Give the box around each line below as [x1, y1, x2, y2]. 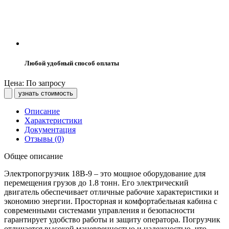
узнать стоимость [18, 89, 73, 98]
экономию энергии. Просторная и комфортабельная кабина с [4, 197, 217, 206]
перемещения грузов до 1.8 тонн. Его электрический [4, 178, 189, 188]
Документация [25, 125, 76, 134]
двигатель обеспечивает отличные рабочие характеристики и [4, 188, 219, 197]
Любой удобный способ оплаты [25, 59, 119, 67]
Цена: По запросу [4, 79, 65, 88]
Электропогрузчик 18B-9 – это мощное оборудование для [4, 169, 205, 178]
